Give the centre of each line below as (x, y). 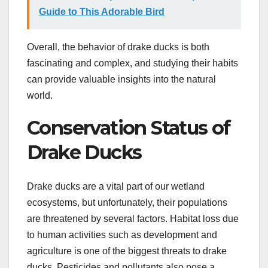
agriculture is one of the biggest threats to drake (127, 251)
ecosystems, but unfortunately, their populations (127, 202)
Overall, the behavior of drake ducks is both (118, 47)
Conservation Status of (129, 128)
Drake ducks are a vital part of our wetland (116, 186)
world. (40, 96)
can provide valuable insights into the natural (121, 80)
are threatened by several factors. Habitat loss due (133, 218)
